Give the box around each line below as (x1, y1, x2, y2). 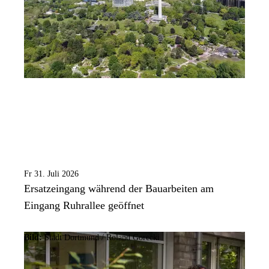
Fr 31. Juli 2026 (24, 169, 79, 179)
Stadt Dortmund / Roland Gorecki (42, 233, 160, 243)
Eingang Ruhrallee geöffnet (24, 199, 144, 212)
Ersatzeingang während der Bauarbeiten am (24, 183, 214, 195)
